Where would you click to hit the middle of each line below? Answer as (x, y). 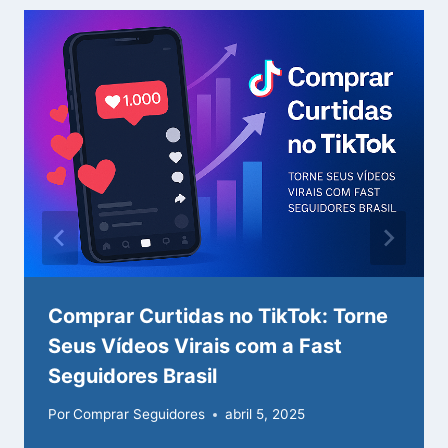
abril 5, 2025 (265, 414)
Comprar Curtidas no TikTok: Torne (218, 315)
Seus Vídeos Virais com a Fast (195, 345)
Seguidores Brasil (132, 375)
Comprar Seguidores (139, 414)
